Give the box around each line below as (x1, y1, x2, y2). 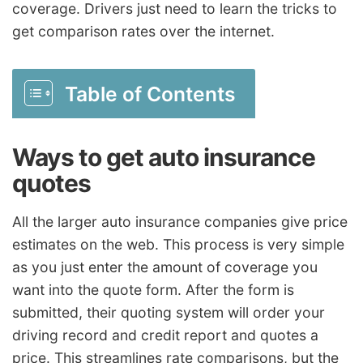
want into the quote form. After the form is (12, 281, 294, 299)
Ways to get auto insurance (12, 143, 315, 173)
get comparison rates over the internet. (12, 23, 275, 41)
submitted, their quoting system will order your (12, 304, 325, 322)
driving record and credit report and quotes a (12, 327, 318, 344)
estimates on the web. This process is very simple (12, 236, 344, 254)
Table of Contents (65, 82, 236, 107)
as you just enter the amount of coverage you (12, 258, 318, 276)
